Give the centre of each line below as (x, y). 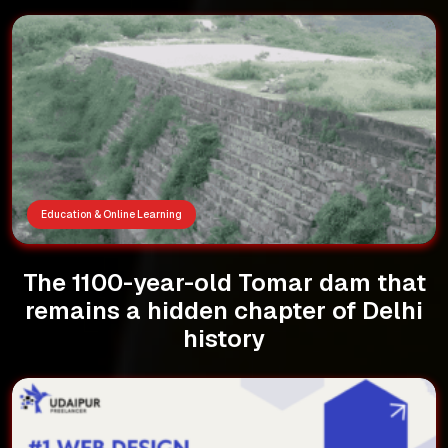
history (224, 338)
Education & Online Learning (111, 214)
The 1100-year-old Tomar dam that (224, 282)
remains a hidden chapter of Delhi (224, 310)
